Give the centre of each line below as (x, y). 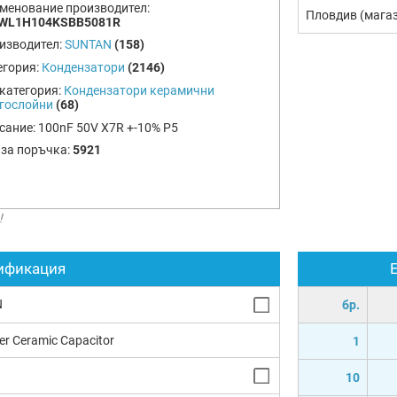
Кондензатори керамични (139, 90)
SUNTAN (88, 45)
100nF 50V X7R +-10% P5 (108, 127)
